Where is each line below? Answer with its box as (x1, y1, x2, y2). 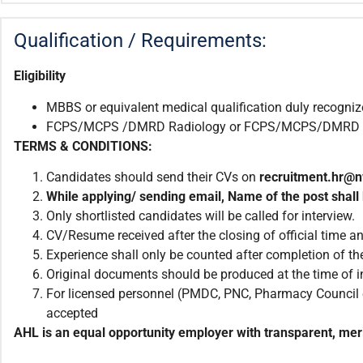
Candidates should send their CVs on (46, 169, 259, 186)
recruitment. (259, 169, 331, 186)
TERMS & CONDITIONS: (14, 138, 152, 154)
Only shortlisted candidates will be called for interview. (46, 208, 355, 224)
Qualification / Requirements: (14, 29, 267, 53)
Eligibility (14, 68, 66, 84)
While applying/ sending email (46, 189, 221, 205)
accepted (46, 305, 98, 322)
